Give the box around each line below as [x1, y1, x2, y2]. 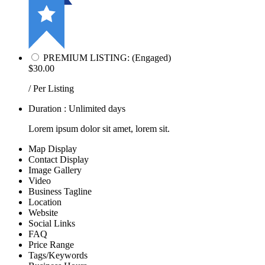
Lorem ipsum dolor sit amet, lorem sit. [28, 124, 170, 134]
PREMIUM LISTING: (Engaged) [43, 53, 171, 63]
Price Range [28, 240, 74, 250]
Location [28, 197, 62, 208]
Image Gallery [28, 165, 82, 176]
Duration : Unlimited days [28, 104, 125, 114]
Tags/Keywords [28, 250, 88, 261]
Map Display [28, 144, 77, 154]
